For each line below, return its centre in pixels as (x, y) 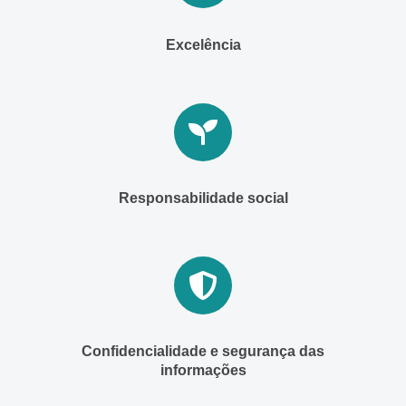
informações (203, 370)
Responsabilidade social (203, 198)
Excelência (203, 44)
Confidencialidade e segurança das (203, 351)
